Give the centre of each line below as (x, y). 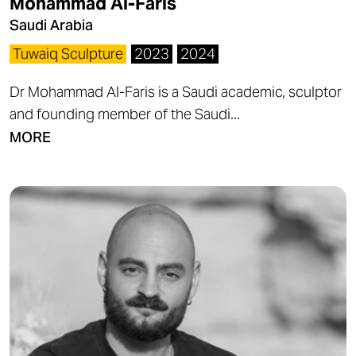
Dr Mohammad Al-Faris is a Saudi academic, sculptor (176, 92)
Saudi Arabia (51, 25)
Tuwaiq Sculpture (68, 54)
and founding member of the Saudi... (125, 114)
